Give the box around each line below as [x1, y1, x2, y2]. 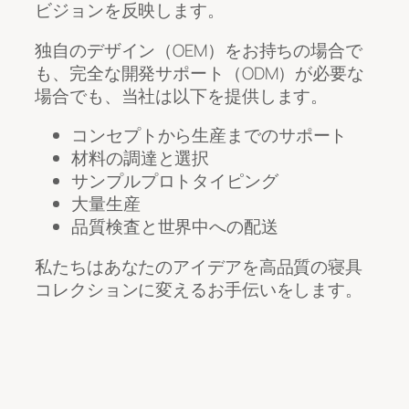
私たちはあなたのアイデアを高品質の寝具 [35, 254, 363, 278]
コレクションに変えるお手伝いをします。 [35, 277, 363, 301]
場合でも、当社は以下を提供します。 [35, 83, 329, 108]
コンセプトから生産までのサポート [71, 123, 348, 148]
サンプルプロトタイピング [71, 169, 278, 194]
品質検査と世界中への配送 [71, 215, 278, 239]
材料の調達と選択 [71, 146, 210, 171]
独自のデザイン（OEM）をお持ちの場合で [35, 37, 362, 62]
